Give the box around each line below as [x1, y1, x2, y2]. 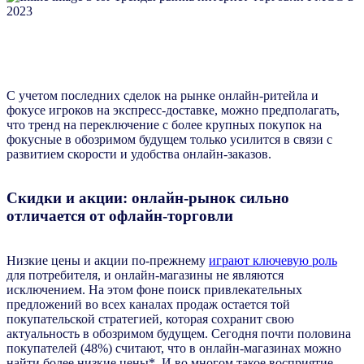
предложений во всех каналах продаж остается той [6, 297, 290, 312]
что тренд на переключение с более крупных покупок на [6, 117, 322, 132]
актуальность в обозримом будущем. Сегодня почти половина [6, 327, 351, 341]
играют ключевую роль [209, 253, 337, 268]
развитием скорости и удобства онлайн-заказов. [6, 146, 271, 161]
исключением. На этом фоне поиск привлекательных [6, 283, 302, 297]
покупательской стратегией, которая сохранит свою [6, 312, 294, 327]
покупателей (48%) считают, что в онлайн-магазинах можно [6, 341, 341, 356]
